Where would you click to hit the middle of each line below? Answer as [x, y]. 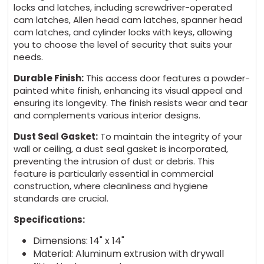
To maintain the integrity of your [170, 137]
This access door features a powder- [167, 78]
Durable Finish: [49, 78]
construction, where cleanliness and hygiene [111, 186]
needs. [29, 57]
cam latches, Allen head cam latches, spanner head [128, 20]
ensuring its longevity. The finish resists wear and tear [131, 103]
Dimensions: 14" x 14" [78, 241]
